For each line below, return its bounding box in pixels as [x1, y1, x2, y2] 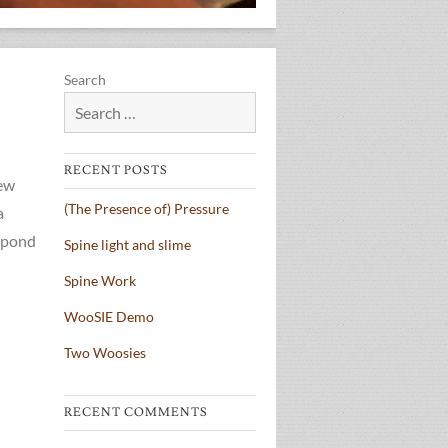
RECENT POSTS [64, 163, 168, 179]
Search [64, 71, 106, 89]
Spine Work [64, 272, 136, 290]
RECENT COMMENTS [64, 405, 208, 421]
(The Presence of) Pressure [64, 200, 229, 218]
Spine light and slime [64, 236, 191, 254]
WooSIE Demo [64, 308, 154, 326]
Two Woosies [64, 344, 146, 362]
